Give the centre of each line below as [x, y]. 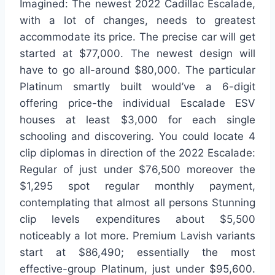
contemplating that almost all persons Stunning [137, 203]
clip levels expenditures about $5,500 [137, 219]
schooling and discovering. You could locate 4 [137, 137]
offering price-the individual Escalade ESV [137, 103]
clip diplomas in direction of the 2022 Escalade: [137, 153]
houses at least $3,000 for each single [137, 120]
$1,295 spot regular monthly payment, [137, 186]
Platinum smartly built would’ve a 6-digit [137, 87]
